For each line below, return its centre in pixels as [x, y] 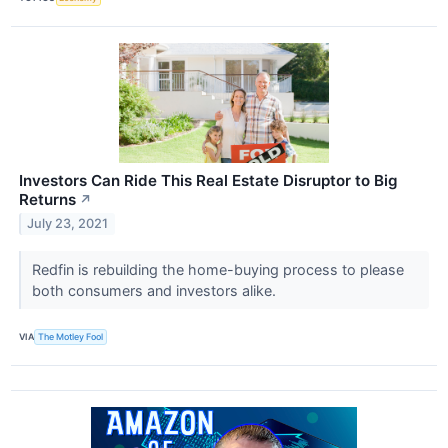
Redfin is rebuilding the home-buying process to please [217, 269]
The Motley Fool [71, 337]
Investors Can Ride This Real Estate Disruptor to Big [208, 180]
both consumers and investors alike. [155, 290]
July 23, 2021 [68, 224]
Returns [47, 199]
